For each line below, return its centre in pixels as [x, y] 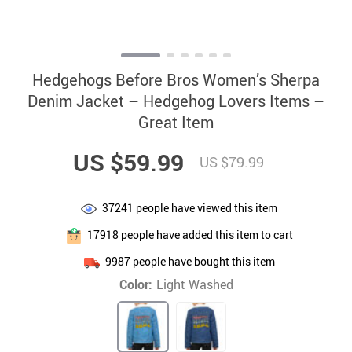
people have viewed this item [205, 207]
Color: [136, 284]
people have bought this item [202, 261]
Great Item [176, 122]
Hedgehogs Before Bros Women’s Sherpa [176, 80]
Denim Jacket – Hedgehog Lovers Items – [176, 101]
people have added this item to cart [205, 234]
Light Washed [194, 284]
